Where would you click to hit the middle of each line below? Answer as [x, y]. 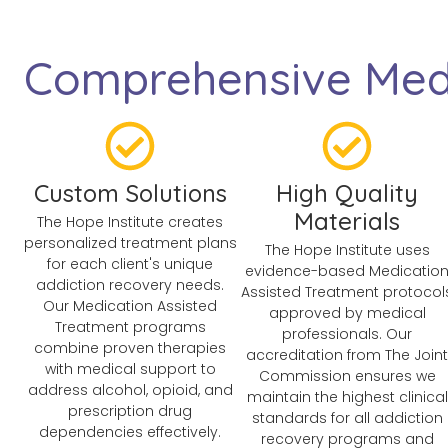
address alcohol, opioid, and [130, 389]
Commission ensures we [347, 375]
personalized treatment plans [130, 242]
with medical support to [130, 368]
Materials [347, 220]
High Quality [347, 192]
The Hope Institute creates [130, 221]
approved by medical [347, 312]
